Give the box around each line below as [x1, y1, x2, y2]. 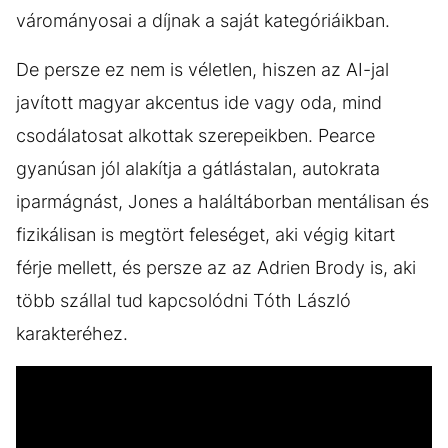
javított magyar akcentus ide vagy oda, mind [16, 92, 382, 114]
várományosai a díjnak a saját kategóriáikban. [16, 10, 390, 32]
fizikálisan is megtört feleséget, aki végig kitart [16, 224, 395, 246]
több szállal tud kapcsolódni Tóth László [16, 290, 351, 312]
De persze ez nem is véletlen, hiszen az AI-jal [16, 59, 389, 81]
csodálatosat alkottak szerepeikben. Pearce [16, 125, 375, 147]
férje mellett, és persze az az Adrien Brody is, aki [16, 257, 416, 279]
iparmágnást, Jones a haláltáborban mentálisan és [16, 191, 429, 213]
